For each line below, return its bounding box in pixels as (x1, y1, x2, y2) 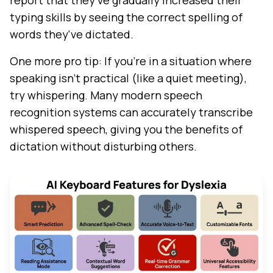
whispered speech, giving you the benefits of (10, 122, 243, 137)
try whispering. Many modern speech (10, 88, 202, 103)
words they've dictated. (10, 27, 133, 42)
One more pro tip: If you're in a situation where (10, 54, 252, 69)
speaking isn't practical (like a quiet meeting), (10, 71, 247, 86)
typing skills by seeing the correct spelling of (10, 10, 243, 25)
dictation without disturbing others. (10, 139, 197, 154)
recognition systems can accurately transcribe (10, 105, 253, 120)
